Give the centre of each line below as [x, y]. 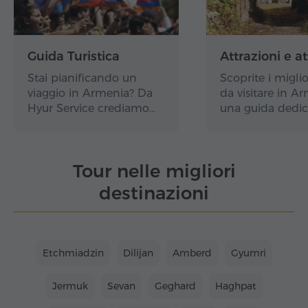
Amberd [192, 253]
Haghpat [235, 286]
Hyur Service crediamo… [91, 108]
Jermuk [70, 286]
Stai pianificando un [82, 78]
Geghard [175, 286]
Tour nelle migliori [154, 171]
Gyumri [248, 253]
